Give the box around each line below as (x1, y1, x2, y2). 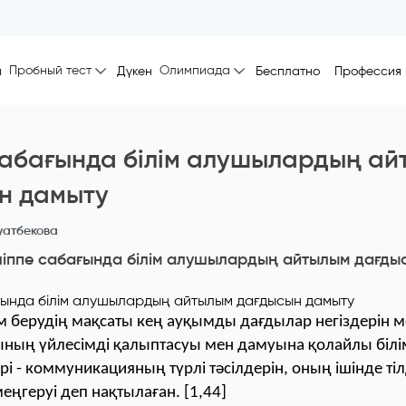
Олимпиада (159, 63, 230, 78)
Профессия (334, 63, 401, 79)
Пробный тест (9, 63, 92, 78)
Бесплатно (256, 63, 320, 79)
